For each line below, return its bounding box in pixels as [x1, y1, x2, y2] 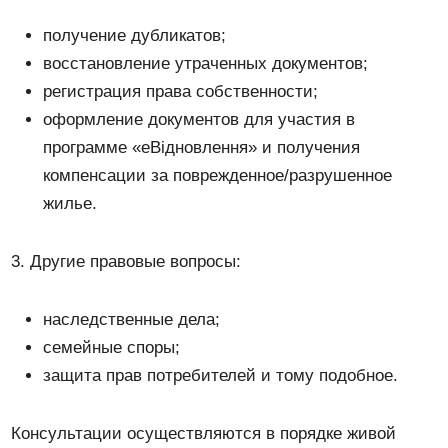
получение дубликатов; [43, 25, 227, 45]
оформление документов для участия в [43, 109, 356, 129]
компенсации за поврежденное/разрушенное [43, 165, 393, 185]
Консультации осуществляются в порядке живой [11, 423, 397, 443]
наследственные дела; [43, 309, 221, 329]
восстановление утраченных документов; [43, 53, 369, 73]
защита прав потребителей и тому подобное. [43, 365, 399, 385]
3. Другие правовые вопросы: [11, 251, 242, 271]
